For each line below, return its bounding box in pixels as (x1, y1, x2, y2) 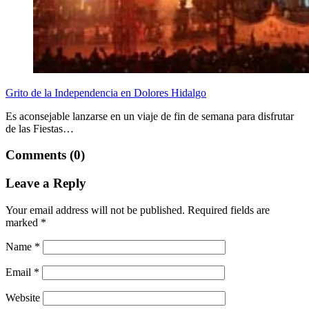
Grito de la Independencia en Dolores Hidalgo (6, 86, 206, 99)
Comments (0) (6, 148, 85, 163)
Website (6, 291, 40, 303)
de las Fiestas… (6, 122, 74, 134)
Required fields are (188, 203, 270, 216)
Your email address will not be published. (6, 203, 185, 216)
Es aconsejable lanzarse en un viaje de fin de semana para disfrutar (6, 110, 294, 122)
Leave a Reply (6, 176, 86, 191)
